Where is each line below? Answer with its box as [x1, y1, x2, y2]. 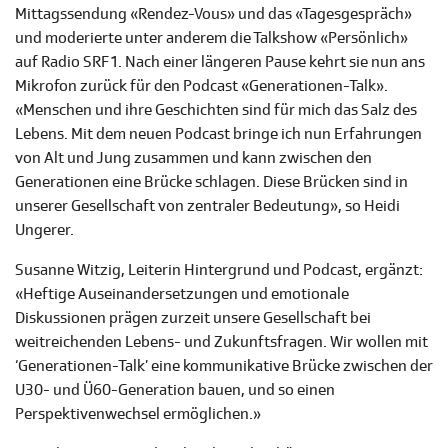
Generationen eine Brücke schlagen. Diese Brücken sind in [15, 172, 408, 193]
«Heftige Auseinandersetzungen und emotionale [15, 284, 349, 305]
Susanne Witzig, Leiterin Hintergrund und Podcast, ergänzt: [15, 260, 423, 281]
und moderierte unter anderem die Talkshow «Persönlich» [15, 28, 408, 49]
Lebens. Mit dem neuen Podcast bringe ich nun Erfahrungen [15, 124, 422, 145]
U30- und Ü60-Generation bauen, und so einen [15, 380, 335, 401]
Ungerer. [15, 220, 74, 241]
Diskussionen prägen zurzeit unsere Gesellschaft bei [15, 308, 371, 329]
